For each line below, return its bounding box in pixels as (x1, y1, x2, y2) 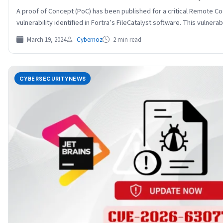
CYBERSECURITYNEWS (19, 75, 86, 82)
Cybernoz (77, 35, 103, 45)
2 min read (111, 35, 141, 45)
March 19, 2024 (25, 35, 66, 45)
